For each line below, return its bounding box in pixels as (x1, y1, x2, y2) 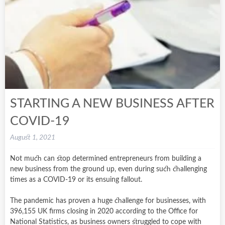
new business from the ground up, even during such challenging (10, 165, 207, 173)
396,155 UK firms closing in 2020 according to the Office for (10, 207, 198, 215)
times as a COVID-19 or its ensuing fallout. (10, 176, 142, 183)
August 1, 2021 (10, 134, 55, 141)
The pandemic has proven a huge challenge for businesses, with (10, 197, 206, 204)
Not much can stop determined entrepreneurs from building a (10, 155, 201, 162)
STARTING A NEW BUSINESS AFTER (10, 97, 214, 110)
